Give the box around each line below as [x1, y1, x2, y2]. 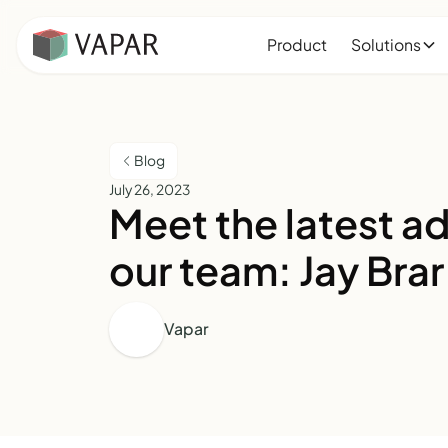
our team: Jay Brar [109, 244, 445, 295]
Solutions [350, 34, 421, 55]
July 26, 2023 [109, 180, 191, 198]
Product [267, 34, 328, 55]
